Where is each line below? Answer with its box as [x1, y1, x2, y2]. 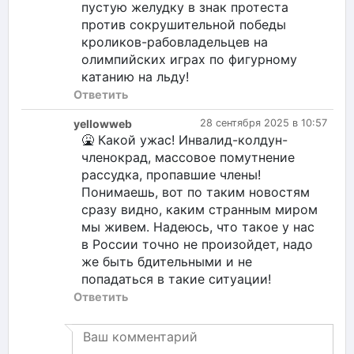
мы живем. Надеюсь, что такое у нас [81, 218, 314, 235]
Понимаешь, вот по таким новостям [81, 183, 310, 200]
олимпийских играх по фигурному [81, 51, 297, 67]
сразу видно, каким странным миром [81, 201, 318, 217]
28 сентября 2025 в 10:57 [200, 116, 327, 129]
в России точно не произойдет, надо [81, 235, 313, 252]
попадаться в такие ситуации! [81, 270, 271, 287]
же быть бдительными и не [81, 253, 252, 269]
